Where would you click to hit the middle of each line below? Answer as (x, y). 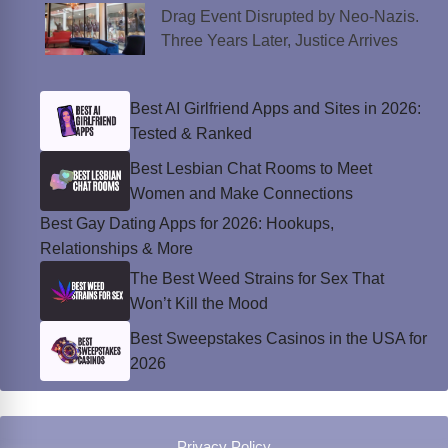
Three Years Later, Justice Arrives (279, 40)
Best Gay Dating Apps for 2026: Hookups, (187, 223)
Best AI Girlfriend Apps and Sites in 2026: (275, 108)
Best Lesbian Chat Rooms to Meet (251, 168)
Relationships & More (116, 248)
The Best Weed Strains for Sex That (257, 278)
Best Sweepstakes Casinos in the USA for (278, 338)
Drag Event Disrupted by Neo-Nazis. (289, 16)
